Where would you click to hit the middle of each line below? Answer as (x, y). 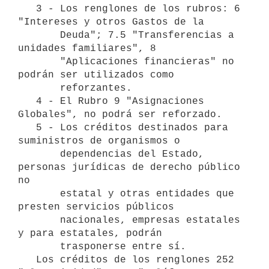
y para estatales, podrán (90, 233)
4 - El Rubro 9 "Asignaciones (27, 101)
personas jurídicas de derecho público (129, 167)
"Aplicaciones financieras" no (39, 62)
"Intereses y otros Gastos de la (111, 22)
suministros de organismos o (99, 141)
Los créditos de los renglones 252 (27, 260)
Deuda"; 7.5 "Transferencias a (39, 35)
